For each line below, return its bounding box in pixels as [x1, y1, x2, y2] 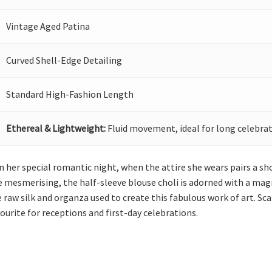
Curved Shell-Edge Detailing [6, 54, 123, 66]
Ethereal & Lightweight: [6, 122, 106, 134]
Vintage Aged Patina [6, 20, 90, 32]
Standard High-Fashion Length [6, 88, 134, 100]
